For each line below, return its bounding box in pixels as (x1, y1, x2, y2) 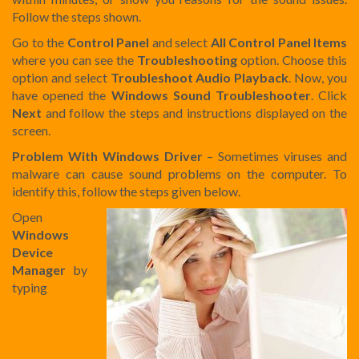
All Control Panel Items (210, 34, 347, 50)
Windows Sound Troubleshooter (111, 87, 311, 103)
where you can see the (12, 51, 137, 67)
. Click (310, 87, 348, 103)
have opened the (12, 87, 111, 103)
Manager (12, 261, 66, 277)
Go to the (12, 34, 67, 50)
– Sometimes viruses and (202, 147, 348, 163)
